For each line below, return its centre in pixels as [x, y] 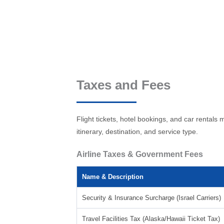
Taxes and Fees [123, 85]
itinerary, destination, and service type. [137, 131]
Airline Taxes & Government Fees [139, 154]
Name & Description [112, 177]
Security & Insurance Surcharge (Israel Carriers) [151, 198]
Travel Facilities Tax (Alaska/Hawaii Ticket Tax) [151, 219]
